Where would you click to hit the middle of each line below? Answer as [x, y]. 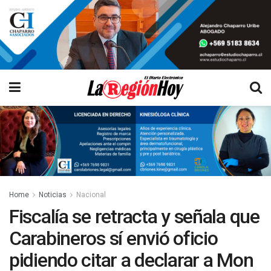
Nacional [91, 194]
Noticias [53, 194]
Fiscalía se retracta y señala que [134, 216]
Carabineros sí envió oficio [113, 238]
